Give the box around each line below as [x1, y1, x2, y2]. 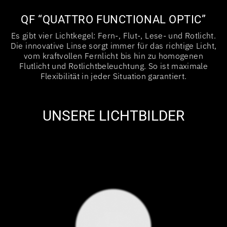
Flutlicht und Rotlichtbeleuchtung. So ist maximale [19, 60, 208, 71]
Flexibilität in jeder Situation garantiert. [40, 70, 187, 81]
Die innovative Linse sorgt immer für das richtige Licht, [10, 40, 217, 51]
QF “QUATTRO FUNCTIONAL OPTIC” [21, 13, 206, 26]
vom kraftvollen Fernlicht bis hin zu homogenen [24, 50, 203, 61]
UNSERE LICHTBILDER [43, 107, 184, 124]
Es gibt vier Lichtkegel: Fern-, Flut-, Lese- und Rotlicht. [11, 30, 216, 41]
